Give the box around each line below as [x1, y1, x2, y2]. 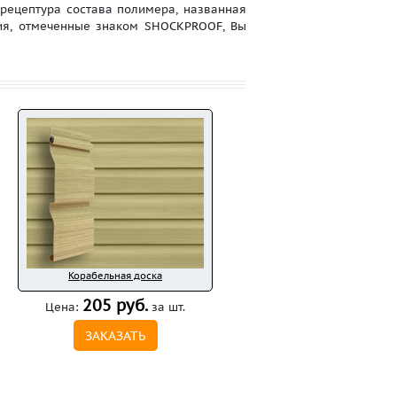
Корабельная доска [68, 269, 162, 282]
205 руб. [82, 295, 148, 315]
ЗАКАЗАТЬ [84, 327, 146, 344]
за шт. [148, 300, 185, 315]
